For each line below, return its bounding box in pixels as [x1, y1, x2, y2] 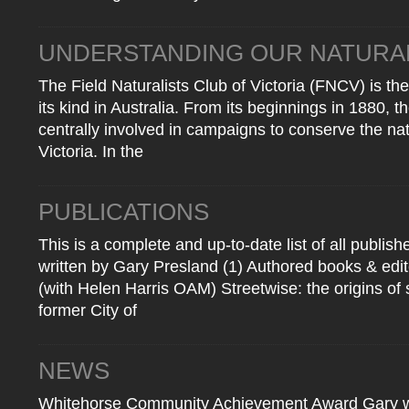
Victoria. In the [38, 142, 143, 161]
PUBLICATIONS [38, 199, 209, 225]
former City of [38, 301, 137, 320]
